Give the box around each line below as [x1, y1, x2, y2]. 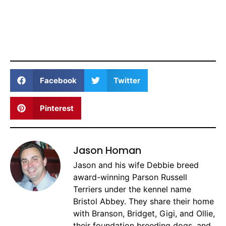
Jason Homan [73, 144, 141, 158]
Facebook [39, 75, 77, 85]
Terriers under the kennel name [73, 184, 191, 195]
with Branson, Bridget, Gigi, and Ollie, [73, 208, 215, 219]
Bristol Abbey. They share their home [73, 196, 214, 207]
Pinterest [39, 103, 74, 113]
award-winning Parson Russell [73, 172, 187, 183]
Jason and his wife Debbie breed [73, 160, 199, 171]
